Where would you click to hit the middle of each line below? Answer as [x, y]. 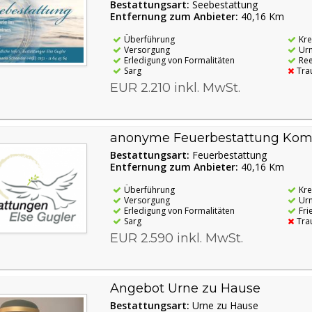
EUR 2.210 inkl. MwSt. [175, 87]
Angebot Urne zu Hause [185, 288]
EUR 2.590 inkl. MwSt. [176, 238]
